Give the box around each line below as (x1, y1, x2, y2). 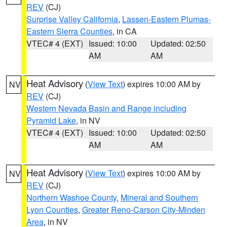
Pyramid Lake (26, 115, 76, 126)
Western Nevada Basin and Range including (26, 102, 186, 114)
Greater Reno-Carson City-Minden (82, 204, 205, 215)
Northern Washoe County (26, 192, 117, 203)
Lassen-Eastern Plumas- (122, 13, 211, 25)
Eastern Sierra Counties (26, 25, 112, 37)
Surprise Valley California (26, 13, 118, 25)
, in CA (112, 25, 137, 37)
